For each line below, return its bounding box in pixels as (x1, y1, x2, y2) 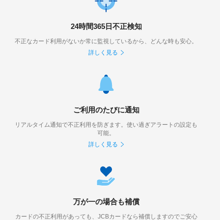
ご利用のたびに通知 (73, 105, 139, 114)
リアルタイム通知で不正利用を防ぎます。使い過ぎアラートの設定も (15, 121, 197, 128)
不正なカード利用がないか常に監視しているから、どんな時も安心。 (15, 37, 197, 45)
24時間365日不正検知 (70, 22, 142, 30)
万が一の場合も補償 (73, 197, 139, 206)
